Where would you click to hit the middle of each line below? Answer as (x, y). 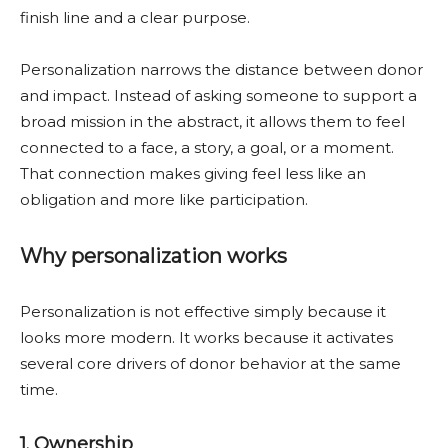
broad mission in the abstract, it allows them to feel (212, 121)
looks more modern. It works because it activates (206, 337)
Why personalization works (153, 256)
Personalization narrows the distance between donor (221, 69)
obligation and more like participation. (164, 199)
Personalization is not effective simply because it (203, 311)
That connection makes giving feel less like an (193, 173)
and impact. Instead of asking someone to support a (218, 95)
